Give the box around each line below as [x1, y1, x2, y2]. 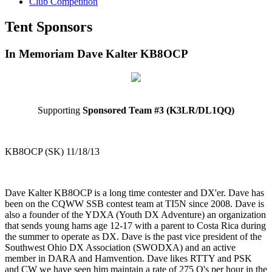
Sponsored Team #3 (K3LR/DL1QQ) [83, 105, 234, 116]
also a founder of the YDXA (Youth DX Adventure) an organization [5, 209, 266, 220]
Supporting [38, 105, 83, 116]
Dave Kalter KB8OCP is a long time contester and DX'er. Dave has [5, 188, 264, 199]
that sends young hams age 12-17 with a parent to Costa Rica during [5, 220, 266, 231]
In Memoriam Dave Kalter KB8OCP [5, 47, 188, 61]
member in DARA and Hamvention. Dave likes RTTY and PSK [5, 253, 252, 264]
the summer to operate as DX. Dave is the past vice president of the [5, 231, 262, 242]
